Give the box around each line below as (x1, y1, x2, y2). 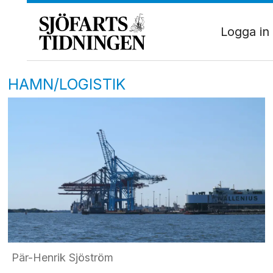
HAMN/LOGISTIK (8, 74, 126, 93)
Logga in (221, 24, 269, 39)
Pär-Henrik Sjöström (11, 250, 113, 264)
